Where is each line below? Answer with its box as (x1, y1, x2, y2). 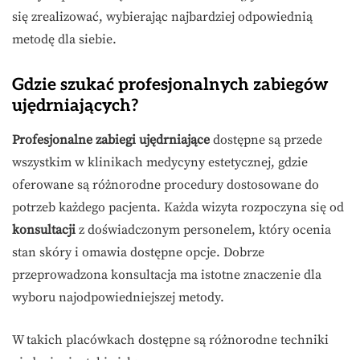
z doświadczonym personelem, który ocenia (76, 222, 331, 239)
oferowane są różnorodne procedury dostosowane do (12, 177, 319, 194)
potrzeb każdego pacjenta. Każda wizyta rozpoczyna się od (12, 199, 344, 216)
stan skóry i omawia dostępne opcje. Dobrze (12, 244, 264, 261)
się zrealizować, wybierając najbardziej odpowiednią (12, 9, 313, 26)
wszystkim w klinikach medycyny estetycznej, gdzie (12, 154, 308, 171)
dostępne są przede (210, 132, 322, 149)
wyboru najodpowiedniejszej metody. (12, 289, 224, 306)
